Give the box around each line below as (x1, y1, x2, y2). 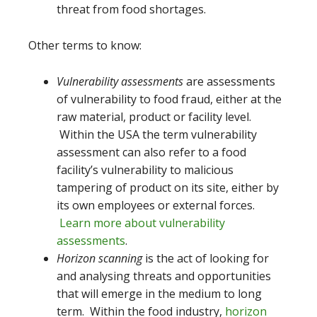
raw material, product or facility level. (57, 108, 251, 125)
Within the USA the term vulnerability (57, 126, 257, 142)
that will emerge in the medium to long (57, 285, 262, 301)
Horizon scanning (57, 250, 142, 266)
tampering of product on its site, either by (57, 179, 279, 195)
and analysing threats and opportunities (57, 267, 271, 284)
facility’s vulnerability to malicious (57, 161, 234, 178)
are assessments (183, 73, 275, 89)
